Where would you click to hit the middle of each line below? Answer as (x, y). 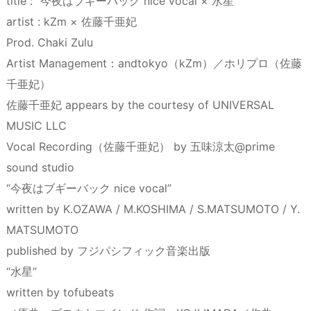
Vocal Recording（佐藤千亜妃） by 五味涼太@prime (141, 146)
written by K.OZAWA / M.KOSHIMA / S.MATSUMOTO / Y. (153, 209)
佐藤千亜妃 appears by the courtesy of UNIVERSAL (140, 104)
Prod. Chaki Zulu (50, 42)
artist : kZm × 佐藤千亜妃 (72, 21)
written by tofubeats (60, 292)
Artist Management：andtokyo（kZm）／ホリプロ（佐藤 (154, 63)
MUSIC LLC (36, 125)
